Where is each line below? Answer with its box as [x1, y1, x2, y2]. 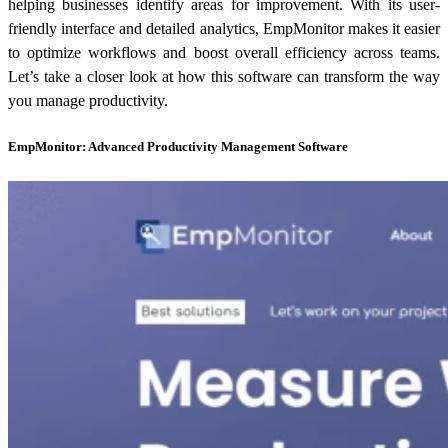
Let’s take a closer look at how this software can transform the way [8, 67, 440, 85]
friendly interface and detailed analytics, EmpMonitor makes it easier [8, 19, 440, 37]
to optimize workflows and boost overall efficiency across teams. [8, 43, 440, 61]
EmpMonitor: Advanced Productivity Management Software [8, 138, 348, 154]
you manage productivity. [8, 91, 168, 109]
